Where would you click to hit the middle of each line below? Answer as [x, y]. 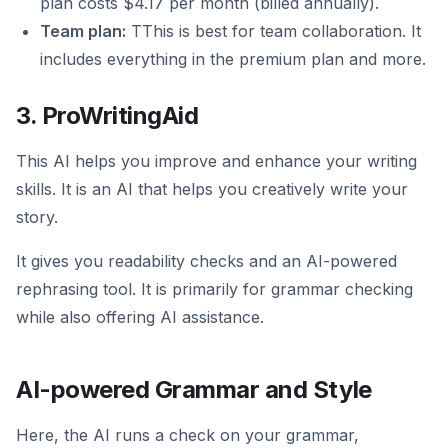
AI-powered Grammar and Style [194, 390]
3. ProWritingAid [107, 116]
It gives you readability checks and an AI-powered [206, 261]
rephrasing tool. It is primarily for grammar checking [214, 289]
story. [37, 217]
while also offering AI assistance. [140, 317]
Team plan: [83, 31]
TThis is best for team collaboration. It [273, 31]
